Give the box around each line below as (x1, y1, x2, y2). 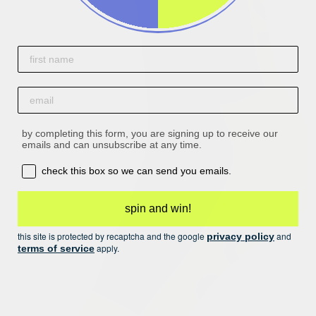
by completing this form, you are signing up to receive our (22, 128, 278, 139)
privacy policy (207, 231, 274, 242)
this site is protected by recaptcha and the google (18, 230, 207, 242)
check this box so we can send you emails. (42, 165, 231, 176)
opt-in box (21, 164, 71, 175)
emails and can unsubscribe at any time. (22, 139, 202, 150)
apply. (95, 242, 119, 254)
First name (17, 45, 68, 56)
